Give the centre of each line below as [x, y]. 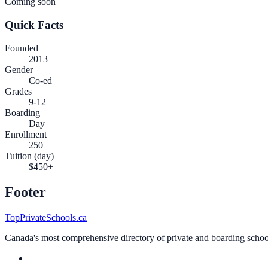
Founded [22, 48]
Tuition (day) [29, 156]
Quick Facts [34, 25]
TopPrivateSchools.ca [46, 217]
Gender [19, 69]
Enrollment [26, 134]
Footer [25, 192]
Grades [18, 91]
